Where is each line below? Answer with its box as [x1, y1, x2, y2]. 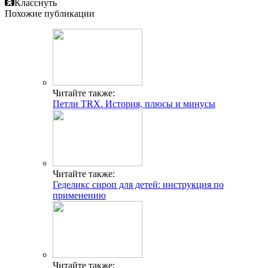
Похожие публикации [5, 8, 95, 19]
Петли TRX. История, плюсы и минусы [53, 99, 215, 109]
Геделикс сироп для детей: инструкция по [53, 179, 224, 190]
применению [53, 190, 106, 201]
